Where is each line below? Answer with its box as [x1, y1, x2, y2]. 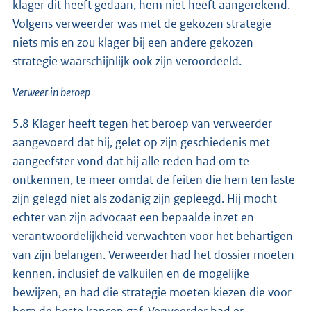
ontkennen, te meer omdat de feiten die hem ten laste [12, 172, 295, 188]
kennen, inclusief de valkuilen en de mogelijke [12, 266, 249, 282]
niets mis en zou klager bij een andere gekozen [12, 35, 253, 51]
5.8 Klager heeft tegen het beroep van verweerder [12, 116, 272, 132]
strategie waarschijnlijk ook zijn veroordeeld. [12, 53, 244, 69]
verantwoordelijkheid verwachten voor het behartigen [12, 228, 293, 244]
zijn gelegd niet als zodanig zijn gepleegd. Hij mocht [12, 191, 277, 207]
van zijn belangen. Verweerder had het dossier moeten [12, 247, 294, 263]
